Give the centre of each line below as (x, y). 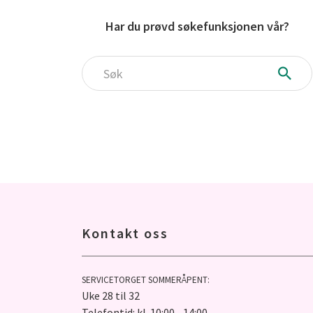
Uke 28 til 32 (112, 296)
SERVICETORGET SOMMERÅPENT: (146, 280)
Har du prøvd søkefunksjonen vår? (197, 26)
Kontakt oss (125, 233)
